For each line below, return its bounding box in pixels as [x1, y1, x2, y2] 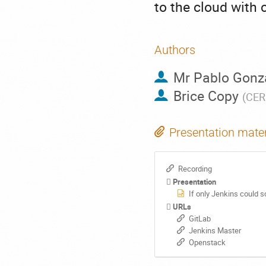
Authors [154, 43, 195, 57]
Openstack [188, 236, 226, 248]
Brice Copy [173, 87, 239, 106]
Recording [178, 163, 212, 174]
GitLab [188, 213, 211, 224]
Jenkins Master [188, 224, 241, 236]
